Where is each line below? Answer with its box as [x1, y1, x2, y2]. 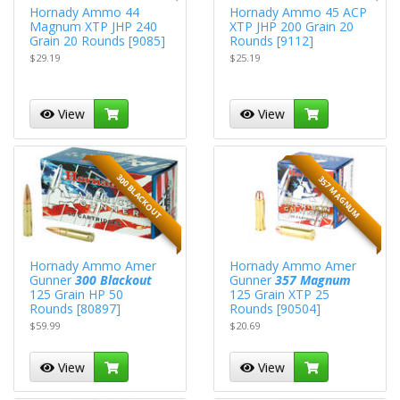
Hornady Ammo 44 [29, 3, 140, 21]
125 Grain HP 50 [29, 285, 124, 303]
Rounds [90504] [229, 299, 321, 317]
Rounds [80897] [29, 299, 121, 317]
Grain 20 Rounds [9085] [29, 31, 166, 49]
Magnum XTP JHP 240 [29, 17, 158, 35]
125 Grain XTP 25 [229, 285, 330, 303]
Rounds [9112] [229, 31, 314, 49]
